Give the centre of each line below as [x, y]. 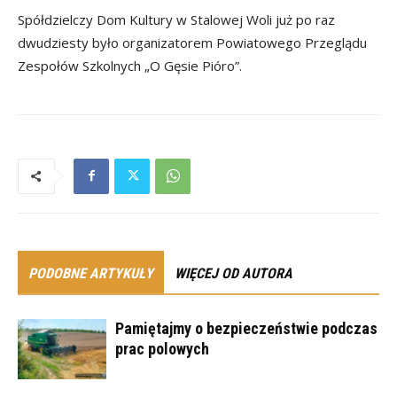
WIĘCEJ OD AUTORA [234, 273]
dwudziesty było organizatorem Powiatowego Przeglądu [192, 42]
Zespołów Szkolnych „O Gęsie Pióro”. [130, 65]
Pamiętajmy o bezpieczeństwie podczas [246, 328]
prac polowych [162, 348]
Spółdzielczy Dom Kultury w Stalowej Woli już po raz [176, 19]
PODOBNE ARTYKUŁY [91, 273]
